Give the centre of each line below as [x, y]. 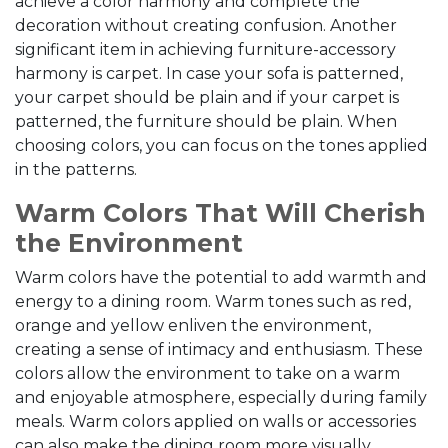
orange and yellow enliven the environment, [193, 325]
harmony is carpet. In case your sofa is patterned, [209, 73]
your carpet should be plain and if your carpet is [207, 97]
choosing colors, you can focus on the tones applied [221, 145]
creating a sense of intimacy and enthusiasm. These [219, 349]
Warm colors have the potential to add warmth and [221, 277]
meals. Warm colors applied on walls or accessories [215, 421]
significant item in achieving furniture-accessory [205, 49]
